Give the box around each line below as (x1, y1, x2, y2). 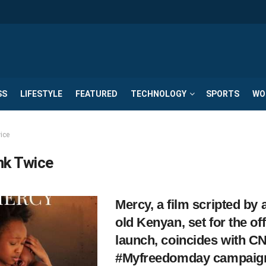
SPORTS (206, 89, 239, 99)
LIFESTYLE (20, 89, 62, 99)
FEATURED (75, 89, 118, 99)
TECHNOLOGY (131, 89, 186, 99)
